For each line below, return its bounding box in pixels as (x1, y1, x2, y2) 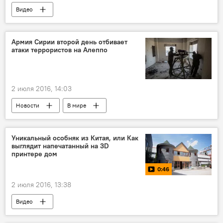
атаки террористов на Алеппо (11, 45, 108, 54)
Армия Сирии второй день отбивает (11, 37, 127, 46)
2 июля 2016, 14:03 (11, 84, 72, 93)
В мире (67, 102, 86, 109)
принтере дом (11, 149, 57, 158)
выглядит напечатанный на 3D (11, 141, 109, 150)
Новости (16, 102, 39, 109)
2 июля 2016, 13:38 (11, 180, 71, 190)
